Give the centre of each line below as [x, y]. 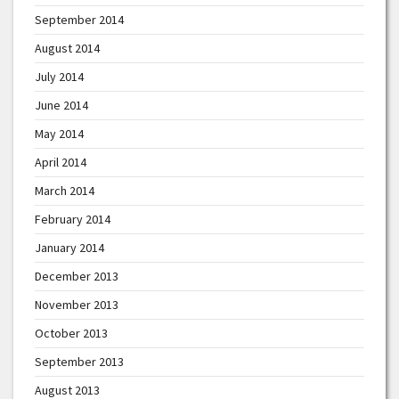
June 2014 [61, 106]
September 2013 [79, 362]
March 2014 [65, 191]
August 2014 [67, 49]
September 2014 [79, 20]
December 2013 [77, 277]
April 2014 [61, 163]
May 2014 [59, 134]
